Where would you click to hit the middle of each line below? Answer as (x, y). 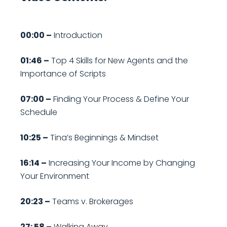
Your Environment (55, 176)
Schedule (39, 112)
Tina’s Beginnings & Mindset (103, 138)
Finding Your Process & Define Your (120, 99)
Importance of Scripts (63, 74)
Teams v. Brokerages (92, 202)
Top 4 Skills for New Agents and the (119, 61)
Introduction (77, 35)
